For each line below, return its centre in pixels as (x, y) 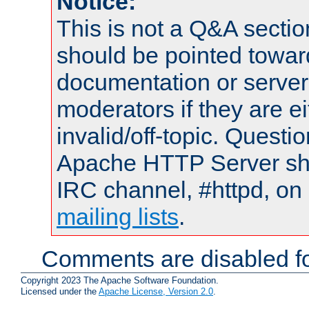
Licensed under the (60, 292)
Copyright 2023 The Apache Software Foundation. (120, 281)
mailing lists (118, 217)
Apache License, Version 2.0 (156, 292)
